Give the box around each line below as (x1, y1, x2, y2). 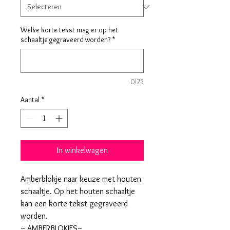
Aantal (21, 95, 40, 104)
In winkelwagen (56, 145, 108, 155)
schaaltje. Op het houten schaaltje (21, 186, 135, 196)
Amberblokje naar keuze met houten (21, 174, 141, 184)
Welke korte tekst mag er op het (21, 25, 118, 34)
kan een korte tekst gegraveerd (21, 199, 128, 208)
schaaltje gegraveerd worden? (21, 35, 110, 44)
